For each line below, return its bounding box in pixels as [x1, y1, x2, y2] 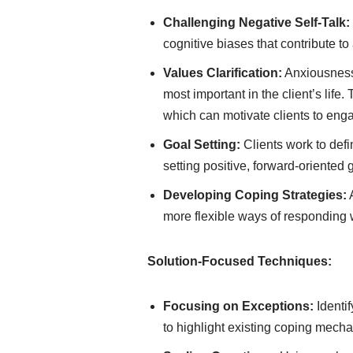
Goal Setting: [163, 138, 240, 151]
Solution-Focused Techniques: [147, 255, 332, 268]
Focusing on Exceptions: [163, 299, 314, 313]
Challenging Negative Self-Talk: [163, 16, 350, 29]
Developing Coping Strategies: [163, 188, 347, 202]
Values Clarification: [163, 66, 282, 80]
